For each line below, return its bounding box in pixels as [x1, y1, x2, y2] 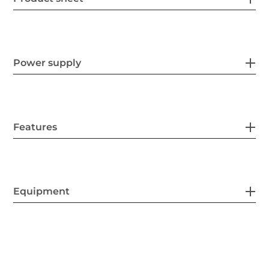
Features [13, 121, 58, 133]
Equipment [13, 186, 70, 198]
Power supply [13, 57, 82, 69]
